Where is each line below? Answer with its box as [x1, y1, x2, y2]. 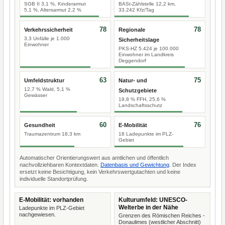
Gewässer [24, 92, 47, 98]
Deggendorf [119, 58, 146, 63]
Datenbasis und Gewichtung [100, 162, 169, 168]
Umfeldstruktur [24, 77, 64, 83]
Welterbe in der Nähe [119, 204, 178, 211]
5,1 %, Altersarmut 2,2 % [24, 7, 81, 13]
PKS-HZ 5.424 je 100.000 [119, 46, 179, 51]
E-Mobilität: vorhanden [19, 196, 83, 203]
